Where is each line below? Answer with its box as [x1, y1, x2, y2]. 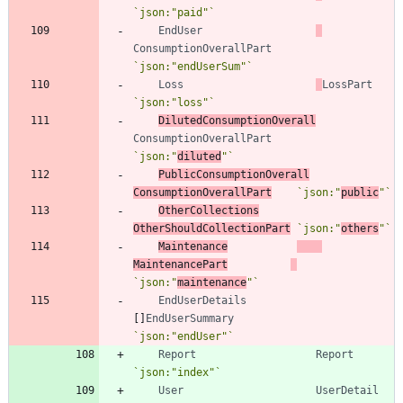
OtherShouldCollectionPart [133, 221, 291, 235]
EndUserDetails [158, 293, 246, 307]
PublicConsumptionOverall [158, 167, 309, 181]
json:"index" [139, 365, 215, 379]
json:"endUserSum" [139, 59, 246, 73]
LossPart [322, 77, 372, 91]
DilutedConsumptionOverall [158, 113, 316, 127]
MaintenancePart [133, 257, 228, 271]
